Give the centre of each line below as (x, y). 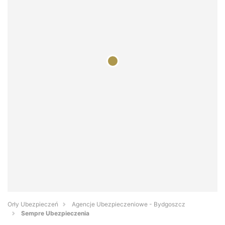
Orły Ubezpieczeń (33, 204)
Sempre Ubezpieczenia (55, 213)
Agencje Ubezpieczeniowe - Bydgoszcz (129, 204)
